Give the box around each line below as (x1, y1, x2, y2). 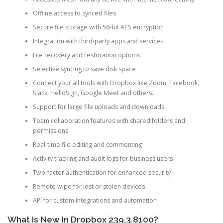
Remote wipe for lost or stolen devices (32, 182, 145, 191)
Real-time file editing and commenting (32, 140, 142, 149)
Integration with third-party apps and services (32, 37, 163, 46)
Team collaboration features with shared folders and (32, 116, 185, 125)
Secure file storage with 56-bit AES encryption (32, 23, 164, 32)
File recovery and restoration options (32, 51, 140, 60)
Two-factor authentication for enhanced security (32, 168, 171, 177)
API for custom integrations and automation (32, 196, 157, 205)
